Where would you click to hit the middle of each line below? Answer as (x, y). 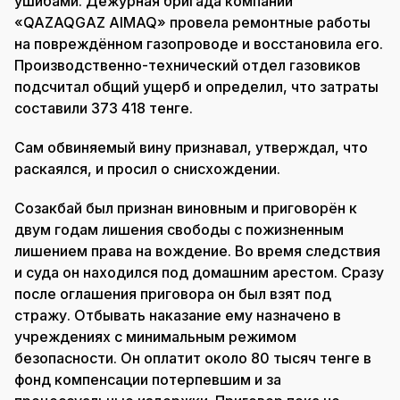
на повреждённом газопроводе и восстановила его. (199, 43)
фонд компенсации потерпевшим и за (148, 379)
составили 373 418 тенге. (104, 108)
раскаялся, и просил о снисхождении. (147, 168)
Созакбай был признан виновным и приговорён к (186, 208)
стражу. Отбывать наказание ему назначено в (178, 315)
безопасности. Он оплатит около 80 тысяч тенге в (193, 358)
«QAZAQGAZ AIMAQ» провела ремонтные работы (192, 22)
